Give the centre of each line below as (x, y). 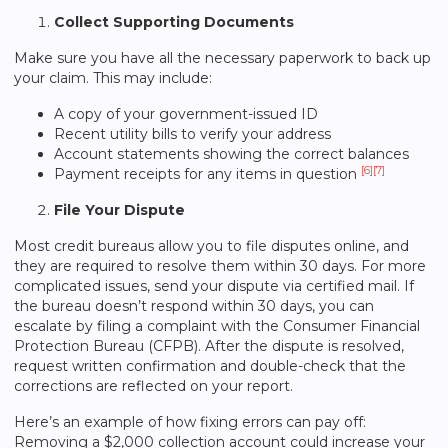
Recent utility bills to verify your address (192, 134)
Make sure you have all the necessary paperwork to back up (222, 58)
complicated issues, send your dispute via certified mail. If (214, 286)
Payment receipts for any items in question (207, 174)
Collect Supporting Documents (174, 22)
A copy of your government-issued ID (186, 114)
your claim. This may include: (113, 78)
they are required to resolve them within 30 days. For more (220, 266)
